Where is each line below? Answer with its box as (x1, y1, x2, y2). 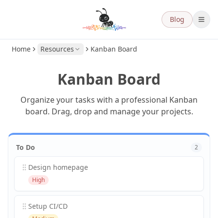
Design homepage (28, 163, 88, 172)
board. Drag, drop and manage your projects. (25, 106, 193, 117)
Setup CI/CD (28, 201, 68, 211)
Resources (40, 44, 74, 54)
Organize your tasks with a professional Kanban (20, 94, 198, 105)
